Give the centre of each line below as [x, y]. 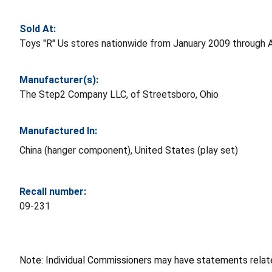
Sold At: [38, 29]
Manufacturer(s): [59, 80]
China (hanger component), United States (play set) [129, 150]
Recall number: [53, 191]
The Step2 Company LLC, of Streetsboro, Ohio [119, 94]
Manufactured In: [58, 131]
